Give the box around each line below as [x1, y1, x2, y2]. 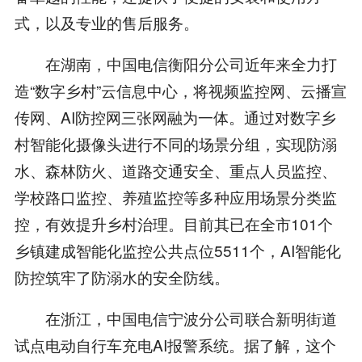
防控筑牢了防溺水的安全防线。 [14, 266, 229, 288]
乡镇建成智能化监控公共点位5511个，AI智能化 [14, 239, 341, 262]
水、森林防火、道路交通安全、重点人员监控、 [14, 159, 337, 182]
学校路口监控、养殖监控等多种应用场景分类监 [14, 186, 337, 208]
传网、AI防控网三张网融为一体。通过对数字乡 [14, 106, 336, 128]
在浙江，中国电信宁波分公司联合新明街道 [14, 307, 337, 330]
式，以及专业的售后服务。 [14, 11, 199, 34]
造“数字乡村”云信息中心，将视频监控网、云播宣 [14, 79, 347, 102]
